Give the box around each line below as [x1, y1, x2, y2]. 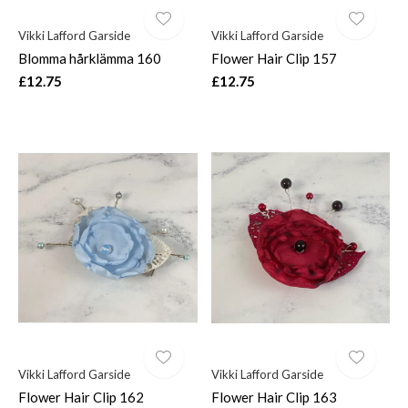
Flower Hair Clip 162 [18, 388, 144, 405]
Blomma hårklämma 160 [18, 49, 161, 66]
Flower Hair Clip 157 [210, 49, 337, 66]
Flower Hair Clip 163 [210, 388, 337, 405]
